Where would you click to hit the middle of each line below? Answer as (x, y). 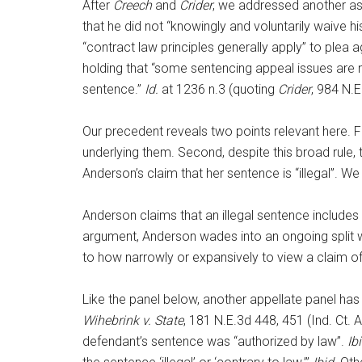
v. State (163, 320)
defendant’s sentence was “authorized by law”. (215, 341)
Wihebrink (111, 320)
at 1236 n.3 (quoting (218, 89)
